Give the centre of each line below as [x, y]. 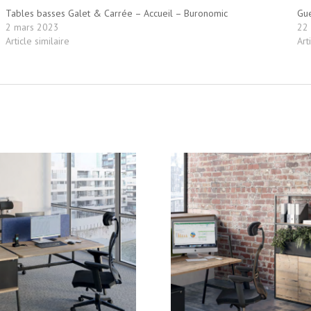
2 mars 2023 [32, 27]
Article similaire [37, 41]
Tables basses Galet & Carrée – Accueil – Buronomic [116, 13]
